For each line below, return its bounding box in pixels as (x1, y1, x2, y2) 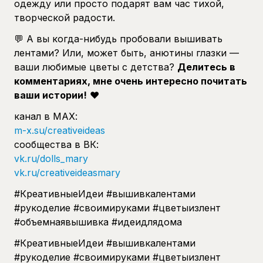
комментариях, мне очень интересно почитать (14, 75, 247, 87)
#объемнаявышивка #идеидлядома (14, 215, 182, 228)
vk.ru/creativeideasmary (14, 166, 120, 178)
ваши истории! (14, 89, 87, 101)
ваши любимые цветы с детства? (14, 60, 177, 73)
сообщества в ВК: (14, 138, 99, 150)
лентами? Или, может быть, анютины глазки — (14, 46, 239, 59)
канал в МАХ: (14, 110, 77, 122)
